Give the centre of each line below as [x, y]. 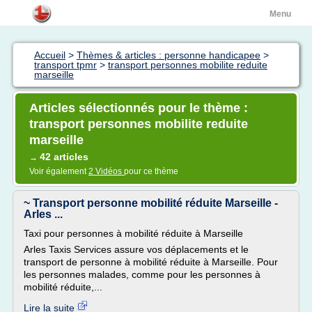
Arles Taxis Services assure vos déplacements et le [136, 249]
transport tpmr [65, 65]
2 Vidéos [106, 171]
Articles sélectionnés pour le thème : [139, 108]
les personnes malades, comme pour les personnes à [142, 274]
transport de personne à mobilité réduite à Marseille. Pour [151, 262]
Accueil [50, 55]
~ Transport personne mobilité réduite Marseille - [151, 203]
